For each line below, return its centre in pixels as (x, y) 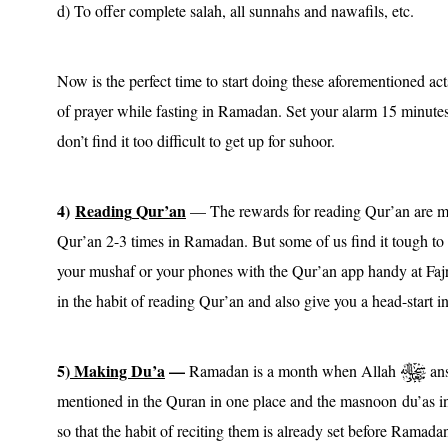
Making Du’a (117, 370)
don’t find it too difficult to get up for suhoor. (196, 140)
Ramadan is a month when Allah (293, 370)
